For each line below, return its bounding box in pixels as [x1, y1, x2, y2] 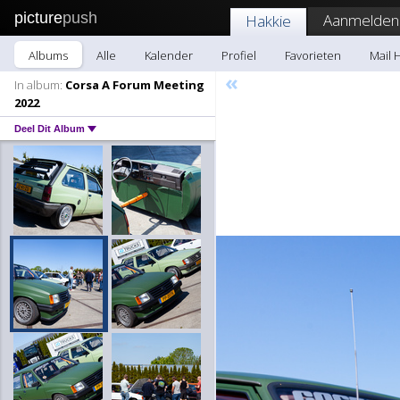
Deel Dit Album [14, 123, 87, 134]
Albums [29, 47, 68, 63]
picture [14, 9, 62, 27]
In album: [14, 77, 62, 93]
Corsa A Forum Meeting [62, 77, 204, 93]
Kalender [145, 47, 193, 63]
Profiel [221, 47, 256, 63]
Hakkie [246, 11, 291, 31]
